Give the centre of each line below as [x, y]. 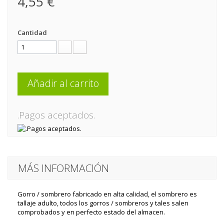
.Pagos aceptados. [56, 115]
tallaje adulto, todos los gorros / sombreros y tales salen [103, 203]
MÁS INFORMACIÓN [63, 168]
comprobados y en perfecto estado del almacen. [91, 212]
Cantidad [32, 32]
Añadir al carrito [63, 83]
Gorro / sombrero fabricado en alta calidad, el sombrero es [107, 194]
